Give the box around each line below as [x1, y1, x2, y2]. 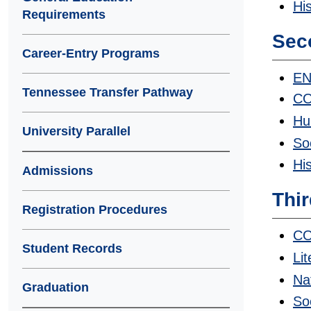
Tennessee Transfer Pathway [22, 85, 193, 99]
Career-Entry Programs [22, 47, 160, 60]
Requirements [22, 8, 106, 22]
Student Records [22, 242, 122, 255]
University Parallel [22, 124, 131, 138]
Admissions [22, 164, 93, 178]
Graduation [22, 280, 89, 294]
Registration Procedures [22, 203, 167, 217]
